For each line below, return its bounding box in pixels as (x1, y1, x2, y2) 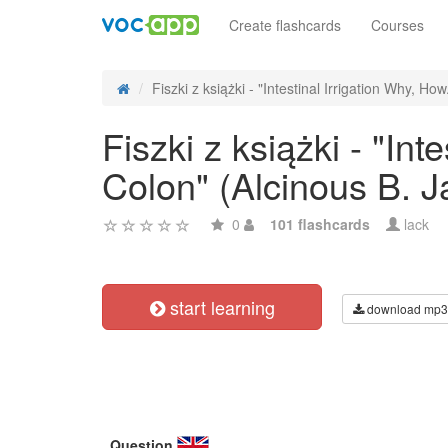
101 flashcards (270, 214, 370, 234)
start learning (164, 294, 275, 320)
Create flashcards (229, 15, 341, 35)
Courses (371, 15, 424, 35)
